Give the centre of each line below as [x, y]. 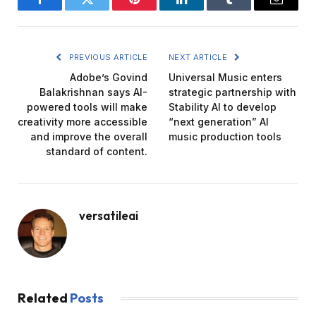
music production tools [225, 137]
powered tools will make [87, 107]
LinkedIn [204, 10]
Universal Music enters [225, 78]
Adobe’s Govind [109, 78]
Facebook [63, 10]
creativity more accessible [83, 122]
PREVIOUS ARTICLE [107, 57]
